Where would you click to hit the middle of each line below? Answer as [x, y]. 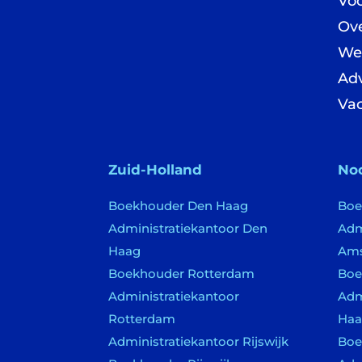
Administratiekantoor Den [188, 228]
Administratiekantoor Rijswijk [199, 341]
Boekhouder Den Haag [179, 205]
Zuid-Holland [156, 169]
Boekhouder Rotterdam [182, 273]
